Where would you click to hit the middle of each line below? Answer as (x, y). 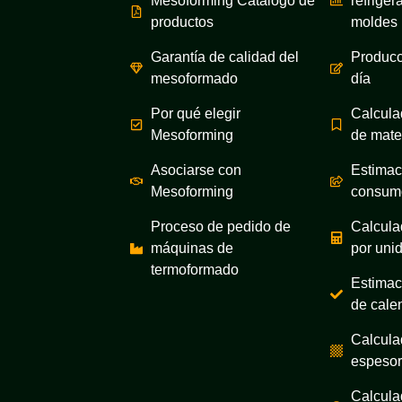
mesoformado (194, 78)
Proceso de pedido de (220, 226)
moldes (374, 22)
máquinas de (192, 248)
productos (182, 22)
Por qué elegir (195, 113)
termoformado (194, 269)
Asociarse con (196, 170)
